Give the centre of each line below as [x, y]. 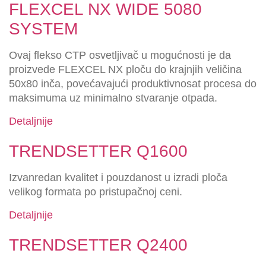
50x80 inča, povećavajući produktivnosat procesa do [133, 84]
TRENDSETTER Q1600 [98, 151]
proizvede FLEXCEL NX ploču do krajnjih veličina [125, 70]
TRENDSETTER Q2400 [98, 245]
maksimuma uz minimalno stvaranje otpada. [113, 98]
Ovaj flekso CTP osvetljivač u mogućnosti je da [120, 56]
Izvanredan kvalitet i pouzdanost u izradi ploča [118, 178]
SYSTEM [43, 29]
